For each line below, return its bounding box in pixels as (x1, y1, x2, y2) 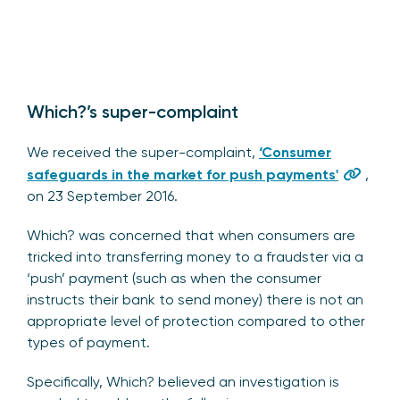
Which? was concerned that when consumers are (27, 227, 355, 245)
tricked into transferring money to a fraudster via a (27, 248, 363, 266)
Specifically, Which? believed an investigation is (27, 373, 339, 391)
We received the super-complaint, (27, 144, 259, 162)
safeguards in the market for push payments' (27, 166, 338, 184)
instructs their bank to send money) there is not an (27, 291, 363, 309)
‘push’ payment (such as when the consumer (27, 270, 321, 287)
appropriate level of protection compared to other (27, 312, 365, 330)
